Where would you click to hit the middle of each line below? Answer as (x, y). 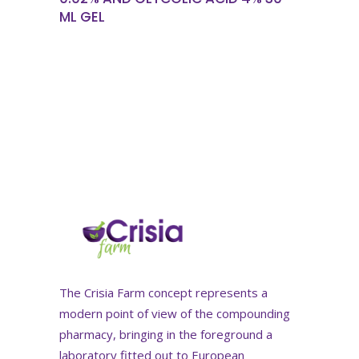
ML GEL (82, 17)
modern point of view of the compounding (175, 313)
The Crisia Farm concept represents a (163, 292)
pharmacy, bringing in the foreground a (166, 334)
